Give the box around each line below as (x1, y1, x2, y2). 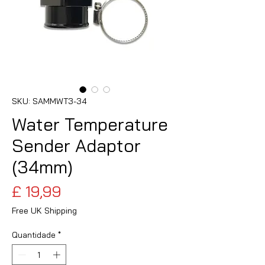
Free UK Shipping (12, 205, 77, 216)
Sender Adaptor (12, 134, 141, 157)
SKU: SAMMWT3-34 (12, 95, 87, 106)
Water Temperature (12, 112, 168, 135)
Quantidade (12, 230, 56, 240)
